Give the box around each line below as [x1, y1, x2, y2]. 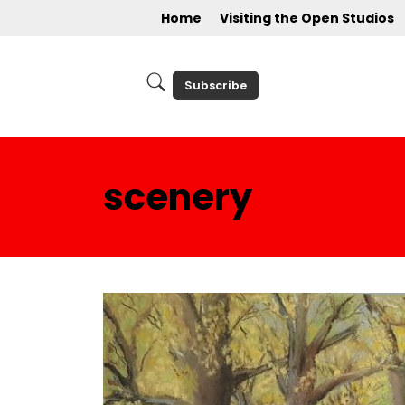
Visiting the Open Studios [220, 9, 394, 27]
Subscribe [184, 77, 247, 93]
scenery [103, 172, 252, 222]
